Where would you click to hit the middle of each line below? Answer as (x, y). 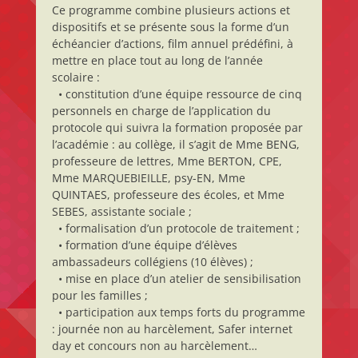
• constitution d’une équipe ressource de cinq (177, 94)
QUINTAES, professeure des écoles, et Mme (168, 195)
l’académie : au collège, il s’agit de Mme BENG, (175, 144)
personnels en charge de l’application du (161, 111)
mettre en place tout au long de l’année (157, 60)
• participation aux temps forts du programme (178, 312)
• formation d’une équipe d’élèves (144, 245)
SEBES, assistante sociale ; (121, 211)
